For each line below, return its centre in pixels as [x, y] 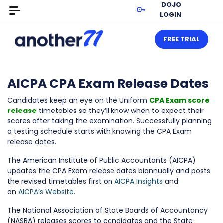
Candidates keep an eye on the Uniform [78, 100]
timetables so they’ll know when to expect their [120, 111]
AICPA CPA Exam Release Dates [108, 83]
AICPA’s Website [46, 192]
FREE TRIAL [181, 39]
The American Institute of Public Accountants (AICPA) [102, 160]
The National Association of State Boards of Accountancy [108, 210]
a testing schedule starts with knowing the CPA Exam [100, 131]
